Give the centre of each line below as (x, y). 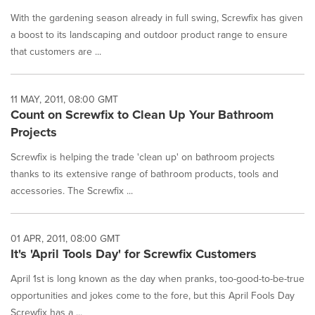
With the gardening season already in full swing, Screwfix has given (157, 18)
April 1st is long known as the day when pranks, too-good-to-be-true (157, 278)
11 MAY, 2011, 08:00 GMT (64, 99)
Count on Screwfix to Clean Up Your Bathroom (142, 115)
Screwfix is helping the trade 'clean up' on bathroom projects (143, 157)
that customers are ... (56, 51)
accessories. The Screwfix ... (72, 191)
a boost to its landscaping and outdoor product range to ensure (149, 34)
